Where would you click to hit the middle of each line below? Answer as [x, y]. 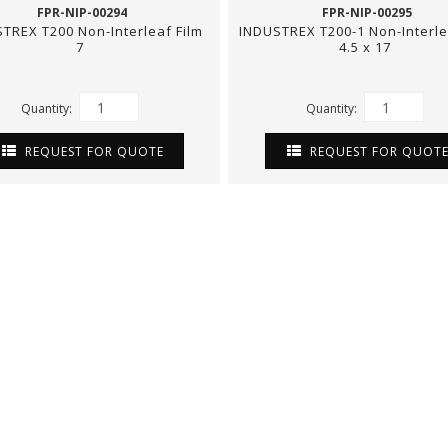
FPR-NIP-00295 [366, 12]
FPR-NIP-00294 [81, 12]
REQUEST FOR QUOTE [92, 151]
